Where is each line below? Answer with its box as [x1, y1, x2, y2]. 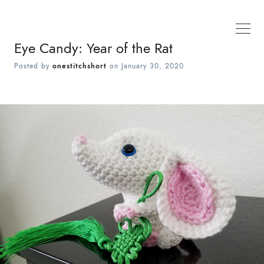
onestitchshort [52, 61, 107, 71]
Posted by [14, 61, 52, 71]
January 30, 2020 [121, 61, 184, 71]
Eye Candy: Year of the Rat [14, 38, 173, 58]
